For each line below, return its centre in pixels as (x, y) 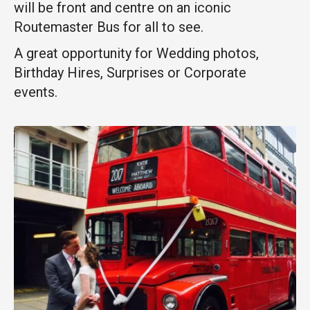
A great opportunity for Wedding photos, (136, 53)
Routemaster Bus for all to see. (110, 27)
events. (37, 92)
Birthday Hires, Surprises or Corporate (130, 73)
